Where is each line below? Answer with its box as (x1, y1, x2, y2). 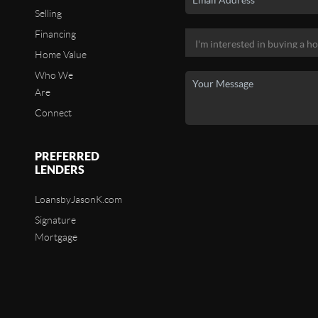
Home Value (34, 49, 87, 60)
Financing (34, 28, 76, 40)
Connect (34, 107, 72, 119)
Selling (34, 8, 62, 19)
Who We (34, 70, 73, 81)
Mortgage (34, 231, 77, 243)
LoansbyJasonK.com (34, 194, 122, 205)
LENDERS (34, 163, 84, 176)
